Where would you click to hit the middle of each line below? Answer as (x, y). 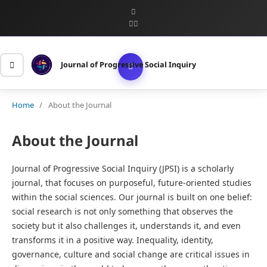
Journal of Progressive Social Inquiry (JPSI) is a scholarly (122, 168)
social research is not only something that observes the (122, 211)
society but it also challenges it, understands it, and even (126, 225)
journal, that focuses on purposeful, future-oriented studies (131, 182)
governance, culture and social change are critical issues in (131, 254)
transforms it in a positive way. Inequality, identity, (112, 240)
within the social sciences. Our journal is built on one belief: (132, 197)
